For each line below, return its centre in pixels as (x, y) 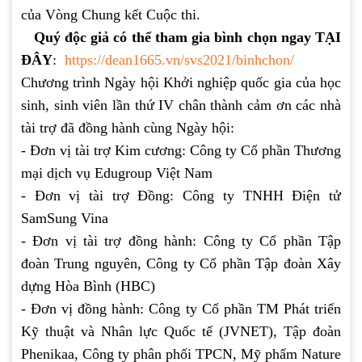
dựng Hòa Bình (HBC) (88, 286)
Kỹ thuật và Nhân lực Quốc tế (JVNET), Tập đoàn (181, 332)
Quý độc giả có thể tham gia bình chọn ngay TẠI (181, 38)
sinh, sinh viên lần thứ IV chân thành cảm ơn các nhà (181, 105)
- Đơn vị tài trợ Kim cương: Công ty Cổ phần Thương (181, 151)
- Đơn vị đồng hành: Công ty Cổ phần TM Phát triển (181, 309)
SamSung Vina (65, 219)
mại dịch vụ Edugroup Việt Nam (117, 173)
